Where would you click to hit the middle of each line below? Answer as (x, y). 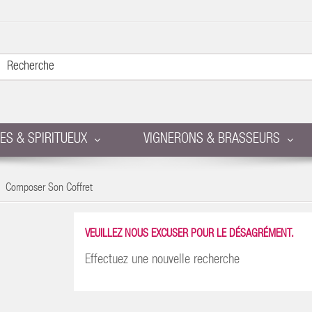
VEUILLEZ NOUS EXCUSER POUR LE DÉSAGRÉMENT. (189, 235)
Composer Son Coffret (49, 189)
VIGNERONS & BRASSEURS (212, 140)
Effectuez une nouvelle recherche (162, 260)
